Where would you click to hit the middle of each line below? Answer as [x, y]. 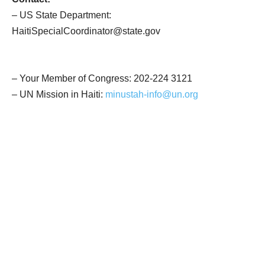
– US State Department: [62, 15]
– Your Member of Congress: [73, 78]
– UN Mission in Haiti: [59, 94]
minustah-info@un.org [152, 94]
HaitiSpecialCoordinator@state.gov [86, 31]
